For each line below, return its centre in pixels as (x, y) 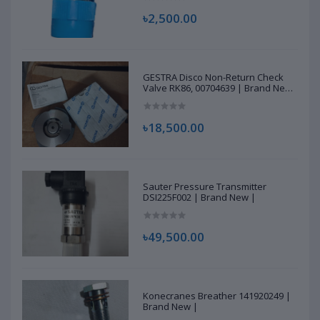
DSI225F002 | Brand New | (200, 197)
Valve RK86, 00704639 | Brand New (218, 88)
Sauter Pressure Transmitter (205, 187)
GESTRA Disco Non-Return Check (214, 77)
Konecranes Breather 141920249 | (217, 296)
